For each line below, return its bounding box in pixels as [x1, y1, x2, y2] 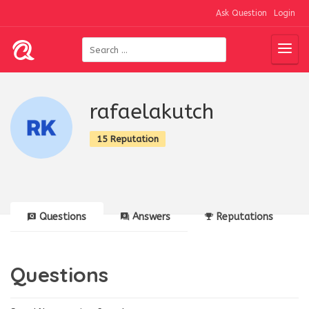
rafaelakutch [90, 99, 214, 124]
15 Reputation [97, 134, 159, 144]
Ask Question [216, 8, 267, 18]
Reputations [217, 211, 273, 223]
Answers [132, 211, 170, 223]
